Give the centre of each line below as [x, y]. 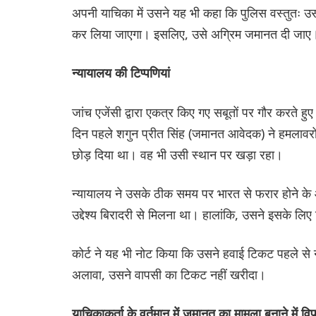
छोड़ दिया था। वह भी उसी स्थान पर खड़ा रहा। [177, 154]
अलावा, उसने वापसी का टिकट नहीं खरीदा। [169, 274]
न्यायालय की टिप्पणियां [121, 73]
